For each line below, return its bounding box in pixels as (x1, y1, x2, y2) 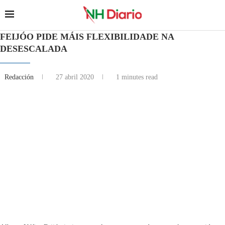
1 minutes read (114, 73, 158, 81)
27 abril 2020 (56, 73, 94, 81)
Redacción (5, 73, 36, 81)
